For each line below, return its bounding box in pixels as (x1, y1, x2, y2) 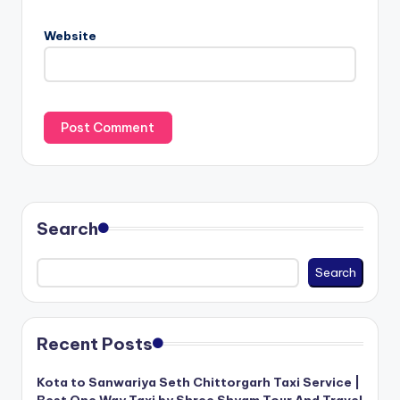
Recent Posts (37, 333, 153, 355)
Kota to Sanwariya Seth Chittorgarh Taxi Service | (37, 374, 360, 391)
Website (44, 27, 96, 44)
